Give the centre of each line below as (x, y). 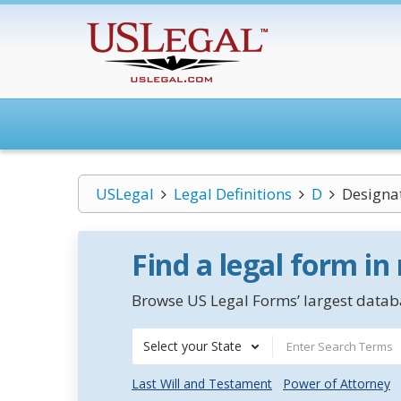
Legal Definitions (232, 194)
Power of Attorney (337, 384)
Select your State (192, 346)
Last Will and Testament (202, 384)
